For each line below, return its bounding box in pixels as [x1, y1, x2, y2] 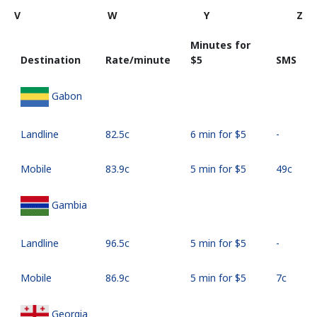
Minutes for [190, 38, 250, 52]
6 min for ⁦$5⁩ [190, 127, 246, 141]
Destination [21, 52, 81, 67]
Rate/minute [105, 52, 171, 67]
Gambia [52, 197, 87, 212]
